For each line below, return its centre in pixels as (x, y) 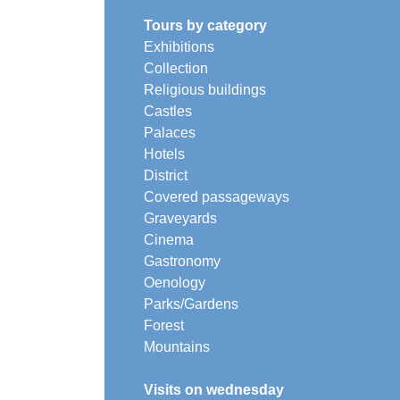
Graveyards (180, 218)
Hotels (164, 154)
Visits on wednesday (214, 389)
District (166, 175)
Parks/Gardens (191, 304)
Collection (176, 68)
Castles (168, 111)
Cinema (169, 239)
